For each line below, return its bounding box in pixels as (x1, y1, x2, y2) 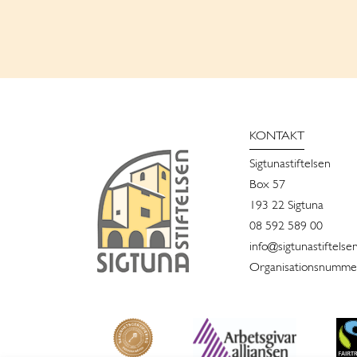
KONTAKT (249, 129, 304, 143)
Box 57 (249, 178, 285, 191)
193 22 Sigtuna (249, 198, 324, 212)
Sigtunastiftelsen (249, 157, 331, 171)
